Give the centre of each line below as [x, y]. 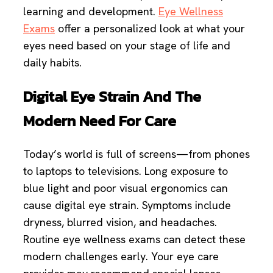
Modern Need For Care [100, 121]
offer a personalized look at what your [150, 29]
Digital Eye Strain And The [112, 97]
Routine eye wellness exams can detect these [134, 239]
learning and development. [91, 12]
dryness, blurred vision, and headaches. [120, 222]
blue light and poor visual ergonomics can [126, 188]
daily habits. [52, 63]
